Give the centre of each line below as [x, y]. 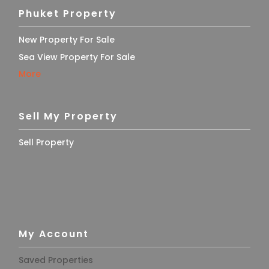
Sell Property [46, 143]
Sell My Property [68, 116]
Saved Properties [56, 260]
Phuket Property [68, 14]
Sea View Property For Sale [77, 57]
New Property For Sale [67, 40]
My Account [54, 234]
